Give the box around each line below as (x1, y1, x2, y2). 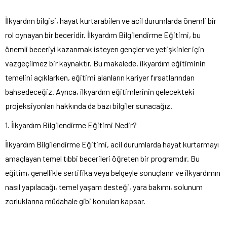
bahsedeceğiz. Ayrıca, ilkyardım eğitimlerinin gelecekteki (5, 87, 195, 97)
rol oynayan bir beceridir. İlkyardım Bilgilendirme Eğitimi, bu (5, 30, 201, 40)
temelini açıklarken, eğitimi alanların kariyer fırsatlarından (5, 72, 195, 83)
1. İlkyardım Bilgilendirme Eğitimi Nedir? (5, 120, 137, 130)
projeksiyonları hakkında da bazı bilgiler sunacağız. (5, 101, 172, 111)
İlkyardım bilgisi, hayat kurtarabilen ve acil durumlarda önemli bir (5, 16, 216, 26)
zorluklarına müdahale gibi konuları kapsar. (5, 196, 145, 206)
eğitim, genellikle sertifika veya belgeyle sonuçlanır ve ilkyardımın (5, 168, 220, 178)
